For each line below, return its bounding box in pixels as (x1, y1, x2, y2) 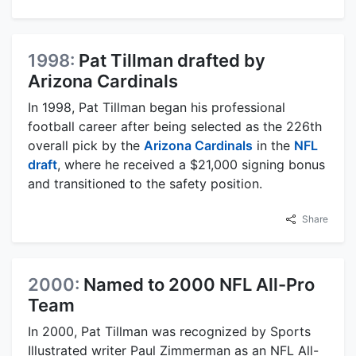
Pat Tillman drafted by (79, 50, 265, 71)
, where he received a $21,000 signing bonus (57, 157, 325, 172)
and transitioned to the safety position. (28, 176, 262, 192)
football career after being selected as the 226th (28, 118, 322, 134)
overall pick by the (28, 137, 144, 153)
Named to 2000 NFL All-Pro (83, 274, 315, 295)
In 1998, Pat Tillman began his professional (28, 99, 285, 115)
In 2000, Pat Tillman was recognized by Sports (28, 323, 311, 339)
